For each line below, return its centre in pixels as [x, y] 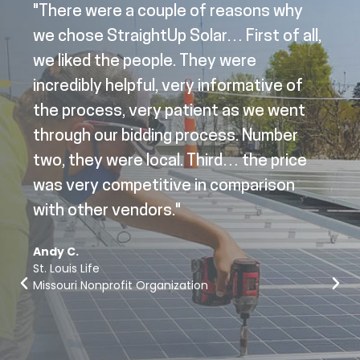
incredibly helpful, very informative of [168, 87]
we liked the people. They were [144, 62]
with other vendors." [106, 211]
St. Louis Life [66, 269]
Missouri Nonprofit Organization [120, 286]
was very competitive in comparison [164, 186]
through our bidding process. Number [165, 137]
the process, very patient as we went [169, 112]
